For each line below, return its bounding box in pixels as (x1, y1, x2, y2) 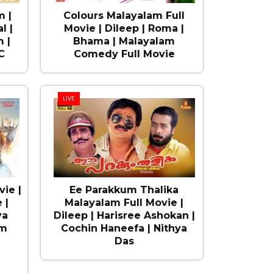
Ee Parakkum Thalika (69, 184, 179, 196)
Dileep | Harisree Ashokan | (53, 210, 195, 221)
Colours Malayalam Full (63, 10, 185, 21)
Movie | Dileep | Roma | (64, 23, 185, 34)
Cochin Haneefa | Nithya (61, 222, 188, 234)
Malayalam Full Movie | (65, 197, 184, 208)
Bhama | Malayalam (73, 35, 175, 47)
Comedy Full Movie (73, 48, 175, 60)
